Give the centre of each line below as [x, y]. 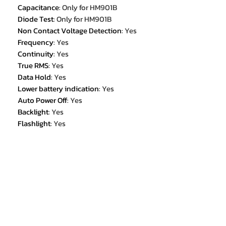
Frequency [36, 42]
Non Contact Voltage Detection [70, 31]
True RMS [33, 66]
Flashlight [34, 124]
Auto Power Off [42, 100]
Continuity [36, 54]
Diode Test [36, 19]
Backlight [33, 112]
